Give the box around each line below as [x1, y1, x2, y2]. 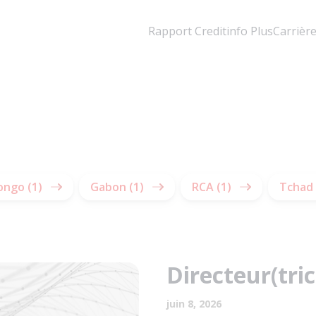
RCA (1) [192, 179, 231, 195]
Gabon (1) [90, 179, 144, 195]
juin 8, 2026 [166, 297, 221, 310]
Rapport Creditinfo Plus [148, 23, 273, 39]
